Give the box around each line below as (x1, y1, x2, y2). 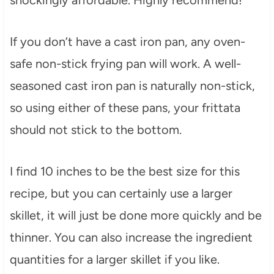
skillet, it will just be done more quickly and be (9, 207, 262, 223)
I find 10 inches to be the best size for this (9, 163, 240, 179)
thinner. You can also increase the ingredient (9, 229, 253, 245)
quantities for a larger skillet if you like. (9, 251, 220, 267)
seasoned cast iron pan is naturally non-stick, (9, 78, 255, 93)
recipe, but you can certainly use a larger (9, 185, 232, 201)
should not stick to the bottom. (9, 122, 182, 137)
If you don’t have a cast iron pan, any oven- (9, 34, 245, 49)
